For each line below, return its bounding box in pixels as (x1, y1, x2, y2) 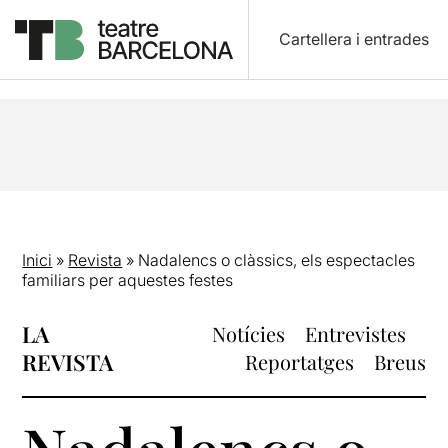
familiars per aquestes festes (22, 270, 234, 290)
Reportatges (244, 348, 354, 375)
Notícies (211, 320, 285, 347)
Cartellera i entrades (278, 29, 429, 49)
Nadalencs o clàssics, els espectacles (138, 250, 416, 270)
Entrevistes (304, 320, 406, 347)
